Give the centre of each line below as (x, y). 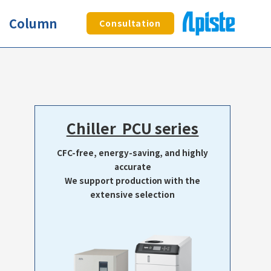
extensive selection (132, 194)
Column (33, 23)
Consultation (130, 23)
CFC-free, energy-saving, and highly (132, 152)
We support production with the (132, 180)
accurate (132, 166)
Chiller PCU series (132, 128)
